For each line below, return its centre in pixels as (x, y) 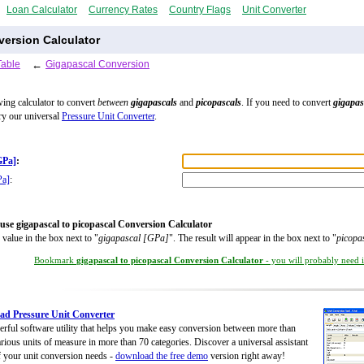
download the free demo (162, 356)
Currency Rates (123, 9)
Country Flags (200, 9)
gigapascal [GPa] (134, 238)
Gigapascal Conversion (97, 64)
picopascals (219, 103)
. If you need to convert (287, 103)
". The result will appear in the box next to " (253, 238)
